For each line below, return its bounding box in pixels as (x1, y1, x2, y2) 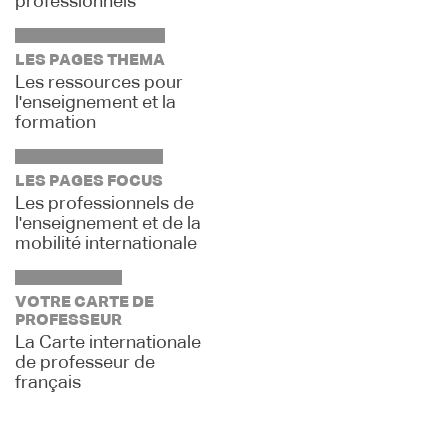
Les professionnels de (15, 195, 194, 213)
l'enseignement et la (15, 94, 176, 112)
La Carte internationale (15, 334, 201, 352)
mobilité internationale (15, 235, 197, 253)
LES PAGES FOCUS (15, 174, 163, 190)
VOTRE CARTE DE (15, 295, 154, 311)
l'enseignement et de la (15, 215, 201, 233)
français (15, 374, 81, 392)
